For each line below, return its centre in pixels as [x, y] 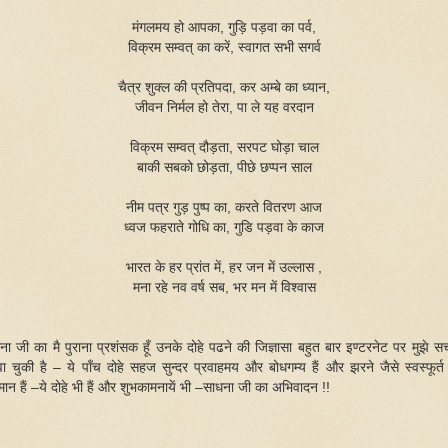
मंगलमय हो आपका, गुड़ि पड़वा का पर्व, [224, 27]
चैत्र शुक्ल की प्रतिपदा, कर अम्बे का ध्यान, [224, 87]
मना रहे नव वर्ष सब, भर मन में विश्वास [224, 287]
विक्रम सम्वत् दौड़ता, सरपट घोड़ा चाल [224, 147]
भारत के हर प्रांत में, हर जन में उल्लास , [224, 267]
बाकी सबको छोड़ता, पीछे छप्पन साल [224, 167]
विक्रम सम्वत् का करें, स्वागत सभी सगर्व [224, 47]
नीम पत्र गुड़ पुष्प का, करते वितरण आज [224, 207]
